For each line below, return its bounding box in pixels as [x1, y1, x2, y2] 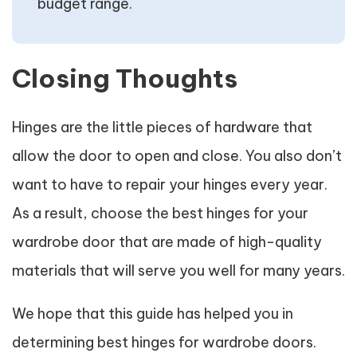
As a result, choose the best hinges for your [12, 204, 308, 222]
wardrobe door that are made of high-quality [12, 233, 322, 251]
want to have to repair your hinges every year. [12, 175, 328, 194]
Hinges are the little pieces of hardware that [12, 118, 312, 136]
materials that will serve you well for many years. [12, 261, 345, 280]
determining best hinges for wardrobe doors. [12, 333, 316, 351]
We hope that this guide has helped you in [12, 304, 293, 323]
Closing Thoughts [12, 62, 237, 94]
